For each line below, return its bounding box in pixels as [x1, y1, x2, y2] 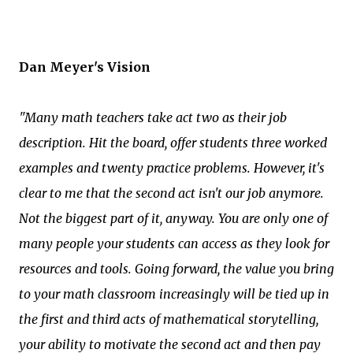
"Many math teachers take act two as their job [19, 110, 287, 125]
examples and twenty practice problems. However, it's [19, 160, 325, 176]
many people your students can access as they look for [19, 236, 329, 251]
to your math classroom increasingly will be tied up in [19, 286, 329, 302]
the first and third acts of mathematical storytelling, [19, 311, 318, 327]
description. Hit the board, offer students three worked [19, 135, 327, 150]
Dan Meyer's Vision [19, 59, 150, 75]
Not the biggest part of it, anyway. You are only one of [19, 210, 328, 226]
